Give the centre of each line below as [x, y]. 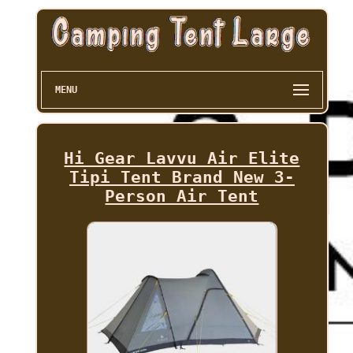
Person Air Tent [182, 197]
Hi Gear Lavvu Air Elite [182, 159]
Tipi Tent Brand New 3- [182, 178]
